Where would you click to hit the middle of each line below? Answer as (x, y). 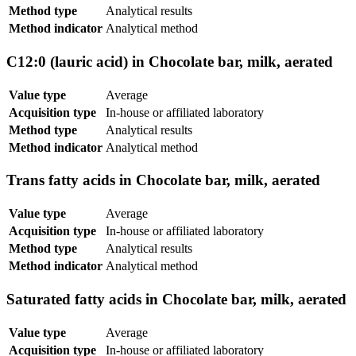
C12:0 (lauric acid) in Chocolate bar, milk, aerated (170, 62)
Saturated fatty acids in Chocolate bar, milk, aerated (176, 299)
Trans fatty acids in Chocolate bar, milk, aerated (163, 180)
